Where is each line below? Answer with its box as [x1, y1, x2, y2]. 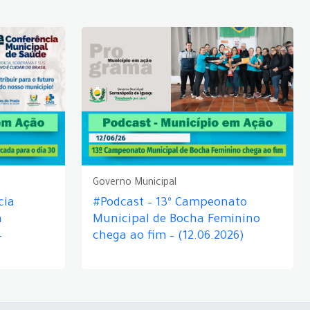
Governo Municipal [93, 178, 176, 189]
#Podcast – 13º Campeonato [93, 197, 247, 210]
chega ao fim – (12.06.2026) [93, 230, 244, 244]
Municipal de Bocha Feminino [93, 214, 260, 227]
